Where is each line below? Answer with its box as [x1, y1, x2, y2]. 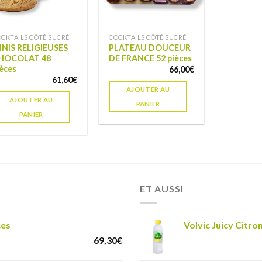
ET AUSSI [140, 183, 184, 195]
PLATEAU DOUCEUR [109, 42, 191, 53]
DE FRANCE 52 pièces [109, 53, 192, 63]
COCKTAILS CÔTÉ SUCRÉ [109, 33, 187, 41]
